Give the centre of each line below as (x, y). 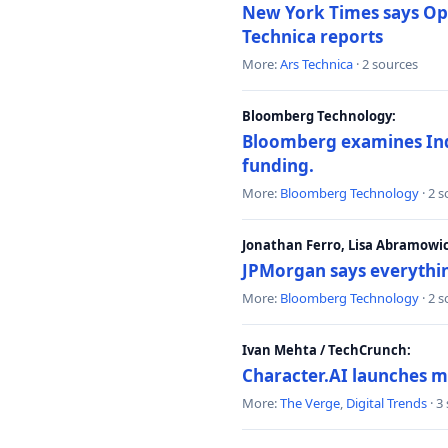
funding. (278, 165)
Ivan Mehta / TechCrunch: (326, 350)
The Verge (310, 403)
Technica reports (312, 36)
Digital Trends (386, 403)
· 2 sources (385, 64)
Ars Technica (316, 64)
